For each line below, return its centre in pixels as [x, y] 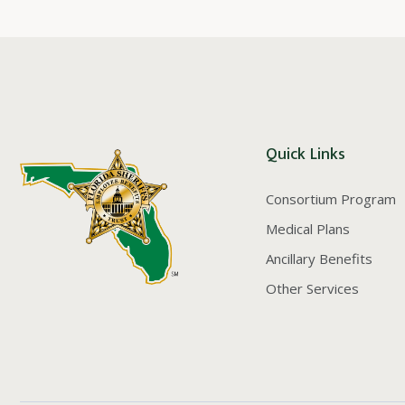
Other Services [312, 288]
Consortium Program [331, 199]
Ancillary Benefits [319, 259]
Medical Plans [308, 229]
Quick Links [306, 155]
